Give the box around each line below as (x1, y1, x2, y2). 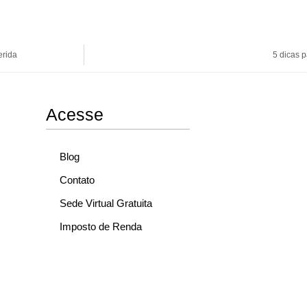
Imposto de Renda (59, 220, 142, 232)
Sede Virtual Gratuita (59, 197, 152, 209)
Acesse (45, 104, 103, 124)
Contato (59, 173, 95, 186)
